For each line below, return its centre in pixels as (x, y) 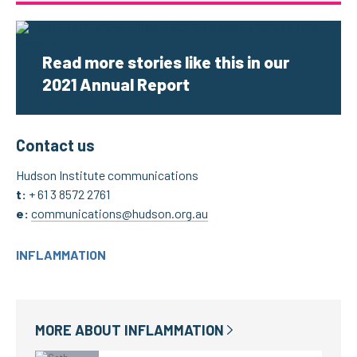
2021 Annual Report (116, 84)
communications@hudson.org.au (120, 213)
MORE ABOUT (80, 330)
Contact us (55, 145)
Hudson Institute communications (107, 175)
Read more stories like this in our (165, 62)
